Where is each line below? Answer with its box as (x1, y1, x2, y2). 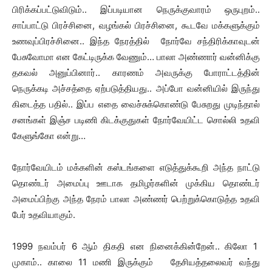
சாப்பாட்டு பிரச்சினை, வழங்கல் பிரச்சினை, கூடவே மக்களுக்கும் (12, 19, 260, 31)
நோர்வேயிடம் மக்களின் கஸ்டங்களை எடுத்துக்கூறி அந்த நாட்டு (12, 161, 260, 173)
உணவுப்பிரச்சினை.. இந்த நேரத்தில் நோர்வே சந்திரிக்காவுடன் (12, 35, 260, 47)
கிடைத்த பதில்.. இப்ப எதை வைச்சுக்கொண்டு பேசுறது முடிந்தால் (12, 98, 260, 110)
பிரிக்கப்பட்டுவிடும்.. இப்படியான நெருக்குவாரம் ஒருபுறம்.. (12, 4, 260, 15)
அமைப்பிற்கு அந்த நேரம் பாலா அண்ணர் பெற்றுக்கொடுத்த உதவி (12, 193, 260, 205)
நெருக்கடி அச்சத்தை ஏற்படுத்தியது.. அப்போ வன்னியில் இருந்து (12, 83, 260, 94)
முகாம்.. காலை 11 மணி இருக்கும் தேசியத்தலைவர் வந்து (12, 256, 260, 268)
